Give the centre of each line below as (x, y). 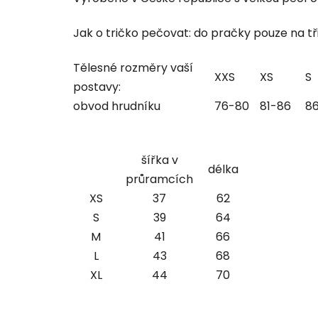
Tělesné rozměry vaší (133, 67)
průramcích (159, 179)
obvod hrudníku (117, 106)
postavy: (97, 87)
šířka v (159, 160)
